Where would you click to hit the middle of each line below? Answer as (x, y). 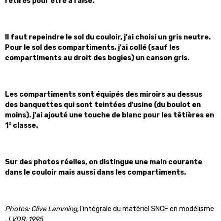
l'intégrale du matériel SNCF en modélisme (147, 209)
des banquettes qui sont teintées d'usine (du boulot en (103, 105)
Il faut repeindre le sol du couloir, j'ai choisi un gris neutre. (108, 37)
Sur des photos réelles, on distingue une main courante (104, 162)
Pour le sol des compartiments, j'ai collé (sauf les (92, 48)
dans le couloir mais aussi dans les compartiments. (95, 172)
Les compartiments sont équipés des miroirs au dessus (104, 94)
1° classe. (21, 126)
